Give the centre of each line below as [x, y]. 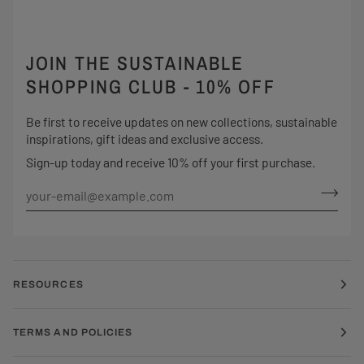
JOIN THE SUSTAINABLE [135, 63]
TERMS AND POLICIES [73, 332]
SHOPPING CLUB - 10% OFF [151, 87]
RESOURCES [48, 284]
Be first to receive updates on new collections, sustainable [182, 121]
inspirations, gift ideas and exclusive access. [145, 138]
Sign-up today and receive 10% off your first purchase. [171, 162]
